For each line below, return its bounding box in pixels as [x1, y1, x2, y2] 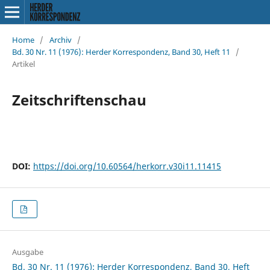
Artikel [11, 58, 35, 69]
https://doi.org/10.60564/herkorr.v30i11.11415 [33, 160, 221, 172]
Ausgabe [11, 246, 43, 258]
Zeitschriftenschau [11, 89, 146, 110]
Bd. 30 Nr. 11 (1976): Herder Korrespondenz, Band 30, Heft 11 [11, 46, 230, 57]
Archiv [49, 34, 72, 45]
